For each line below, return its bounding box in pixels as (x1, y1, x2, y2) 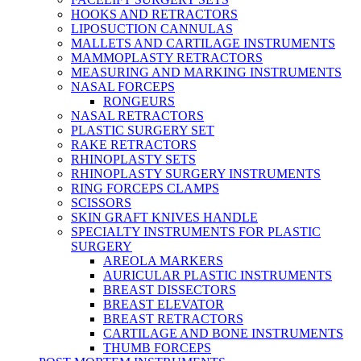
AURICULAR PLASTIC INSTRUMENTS (103, 268, 332, 282)
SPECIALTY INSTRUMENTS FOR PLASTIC (71, 225, 321, 239)
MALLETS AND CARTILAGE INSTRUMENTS (71, 36, 335, 50)
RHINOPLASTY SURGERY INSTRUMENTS (71, 167, 321, 180)
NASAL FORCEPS (71, 80, 175, 93)
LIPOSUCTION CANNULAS (71, 22, 233, 35)
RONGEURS (103, 94, 175, 108)
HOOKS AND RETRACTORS (71, 7, 238, 21)
